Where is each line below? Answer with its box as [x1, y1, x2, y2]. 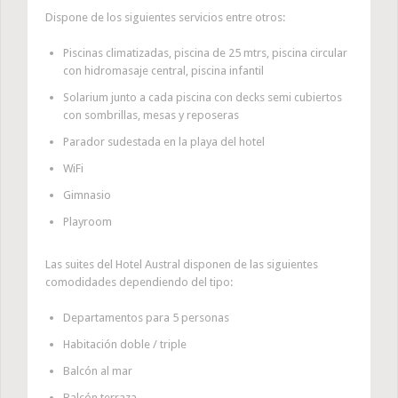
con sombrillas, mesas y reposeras [62, 108, 239, 123]
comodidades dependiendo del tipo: [45, 275, 233, 290]
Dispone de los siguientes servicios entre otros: [45, 11, 285, 25]
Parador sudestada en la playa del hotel [62, 135, 265, 149]
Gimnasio [62, 188, 111, 203]
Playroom [62, 215, 112, 229]
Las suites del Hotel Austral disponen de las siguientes [45, 258, 318, 272]
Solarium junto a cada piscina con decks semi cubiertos [62, 91, 342, 105]
